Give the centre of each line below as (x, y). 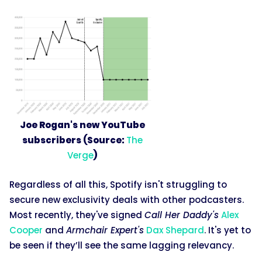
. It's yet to (227, 230)
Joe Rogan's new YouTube (82, 125)
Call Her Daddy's (182, 215)
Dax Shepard (175, 230)
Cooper (26, 230)
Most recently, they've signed (77, 215)
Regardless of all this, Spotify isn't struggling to (118, 184)
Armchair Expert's (105, 230)
